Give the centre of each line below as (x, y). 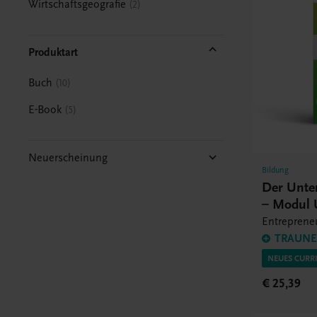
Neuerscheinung (68, 157)
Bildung (276, 169)
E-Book (45, 109)
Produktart (53, 52)
